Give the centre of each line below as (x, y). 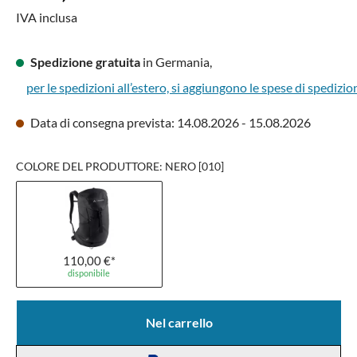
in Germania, (176, 62)
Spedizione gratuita (85, 62)
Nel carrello (179, 322)
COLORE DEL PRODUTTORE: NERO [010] (120, 166)
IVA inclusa (47, 17)
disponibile (89, 273)
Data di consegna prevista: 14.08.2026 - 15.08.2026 (169, 122)
